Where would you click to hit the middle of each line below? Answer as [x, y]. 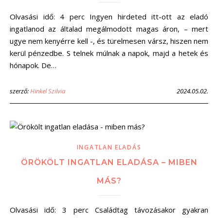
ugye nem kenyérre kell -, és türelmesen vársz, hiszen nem [109, 41]
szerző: [20, 91]
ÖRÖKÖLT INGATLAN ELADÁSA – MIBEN [109, 162]
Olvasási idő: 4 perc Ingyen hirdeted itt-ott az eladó [13, 17]
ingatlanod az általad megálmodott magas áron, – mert [109, 29]
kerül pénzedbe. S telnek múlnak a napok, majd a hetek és [109, 53]
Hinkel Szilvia [48, 91]
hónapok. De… [33, 65]
